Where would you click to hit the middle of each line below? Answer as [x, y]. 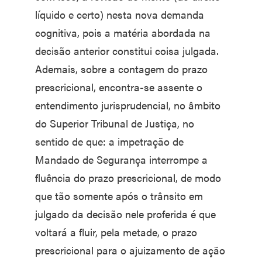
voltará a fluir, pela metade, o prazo [116, 232]
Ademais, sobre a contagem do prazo [121, 69]
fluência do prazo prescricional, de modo [128, 178]
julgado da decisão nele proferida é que [125, 214]
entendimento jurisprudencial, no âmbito [128, 105]
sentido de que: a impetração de [109, 142]
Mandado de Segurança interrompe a [121, 160]
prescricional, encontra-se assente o [119, 87]
